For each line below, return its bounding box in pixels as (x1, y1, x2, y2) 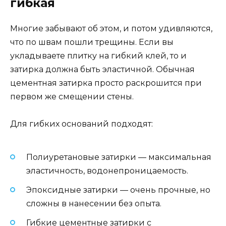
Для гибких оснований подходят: (10, 119, 153, 129)
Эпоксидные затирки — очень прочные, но (26, 185, 210, 195)
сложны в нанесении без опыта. (26, 198, 161, 208)
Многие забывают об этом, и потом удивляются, (10, 23, 212, 33)
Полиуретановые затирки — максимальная (26, 152, 211, 162)
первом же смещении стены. (10, 91, 134, 101)
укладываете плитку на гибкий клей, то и (10, 50, 187, 61)
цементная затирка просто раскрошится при (10, 78, 202, 88)
